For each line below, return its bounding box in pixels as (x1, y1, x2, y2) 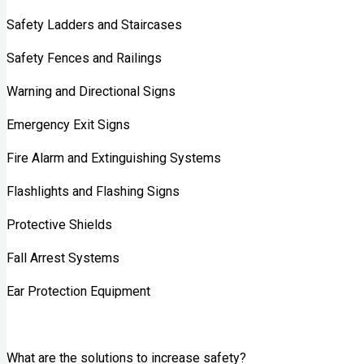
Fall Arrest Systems (6, 249, 119, 270)
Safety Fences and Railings (6, 49, 162, 70)
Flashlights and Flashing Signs (6, 182, 180, 203)
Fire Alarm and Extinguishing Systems (6, 149, 221, 170)
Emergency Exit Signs (6, 115, 130, 136)
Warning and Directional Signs (6, 82, 175, 103)
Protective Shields (6, 215, 112, 236)
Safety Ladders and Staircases (6, 15, 182, 37)
